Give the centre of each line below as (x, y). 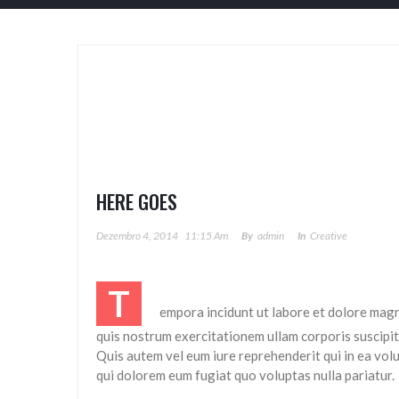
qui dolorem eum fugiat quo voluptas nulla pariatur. (245, 375)
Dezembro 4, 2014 (137, 236)
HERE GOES (137, 201)
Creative (329, 236)
